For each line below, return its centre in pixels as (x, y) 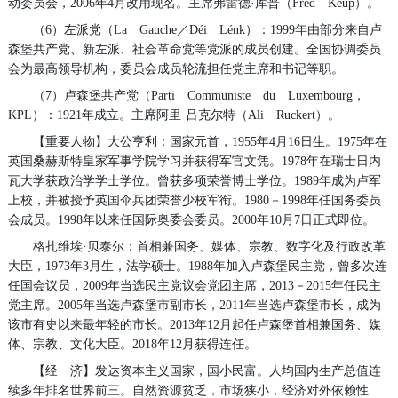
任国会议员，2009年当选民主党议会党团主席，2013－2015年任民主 (194, 285)
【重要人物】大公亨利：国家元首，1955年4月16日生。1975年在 (210, 141)
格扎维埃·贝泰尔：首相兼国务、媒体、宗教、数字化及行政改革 (209, 246)
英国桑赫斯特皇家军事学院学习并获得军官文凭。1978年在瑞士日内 (194, 161)
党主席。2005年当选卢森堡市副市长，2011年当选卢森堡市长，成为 (194, 305)
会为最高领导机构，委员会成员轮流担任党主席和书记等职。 (175, 68)
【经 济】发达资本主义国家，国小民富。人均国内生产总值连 (207, 370)
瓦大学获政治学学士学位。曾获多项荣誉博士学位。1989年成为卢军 (194, 180)
